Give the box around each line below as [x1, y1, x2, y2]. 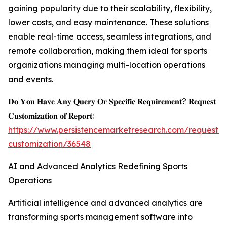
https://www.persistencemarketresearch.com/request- [8, 125, 222, 135]
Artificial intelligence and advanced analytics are [8, 198, 203, 208]
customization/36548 [8, 139, 91, 149]
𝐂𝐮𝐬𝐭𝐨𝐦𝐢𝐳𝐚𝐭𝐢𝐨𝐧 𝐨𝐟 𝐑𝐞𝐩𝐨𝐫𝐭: [8, 110, 94, 121]
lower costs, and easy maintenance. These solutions [8, 17, 209, 28]
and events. [8, 74, 53, 85]
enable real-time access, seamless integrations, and [8, 31, 211, 42]
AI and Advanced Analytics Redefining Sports [8, 161, 187, 172]
